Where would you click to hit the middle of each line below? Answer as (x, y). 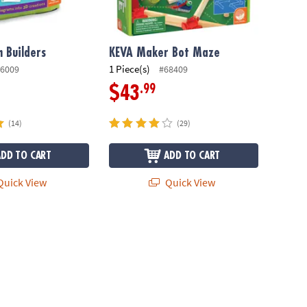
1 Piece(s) (130, 69)
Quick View (189, 182)
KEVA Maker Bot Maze (165, 52)
